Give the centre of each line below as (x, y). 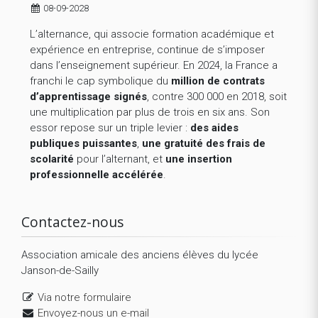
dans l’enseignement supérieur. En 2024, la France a (154, 66)
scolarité (52, 159)
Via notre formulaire (85, 298)
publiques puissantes (83, 144)
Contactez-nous (72, 222)
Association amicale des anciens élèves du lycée (140, 255)
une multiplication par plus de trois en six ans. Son (150, 113)
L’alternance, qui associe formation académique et (152, 34)
